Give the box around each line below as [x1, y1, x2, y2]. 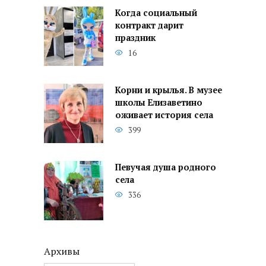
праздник [115, 32, 156, 44]
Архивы [44, 245, 80, 258]
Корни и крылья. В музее [115, 84, 222, 96]
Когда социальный [115, 7, 197, 19]
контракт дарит [115, 20, 183, 31]
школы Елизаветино [115, 97, 202, 109]
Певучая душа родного [115, 161, 216, 173]
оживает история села [115, 109, 213, 121]
